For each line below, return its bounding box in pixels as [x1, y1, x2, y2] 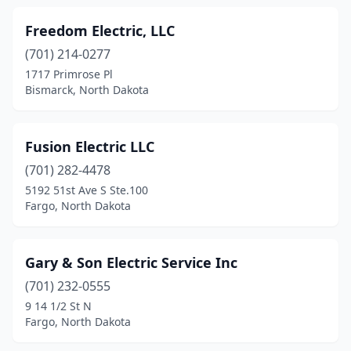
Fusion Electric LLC [25, 137, 154, 156]
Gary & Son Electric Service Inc [25, 253, 237, 272]
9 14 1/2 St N [25, 299, 92, 313]
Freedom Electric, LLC [25, 21, 175, 40]
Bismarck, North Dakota [25, 82, 149, 97]
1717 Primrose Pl [25, 67, 113, 81]
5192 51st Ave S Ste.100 [25, 183, 148, 197]
